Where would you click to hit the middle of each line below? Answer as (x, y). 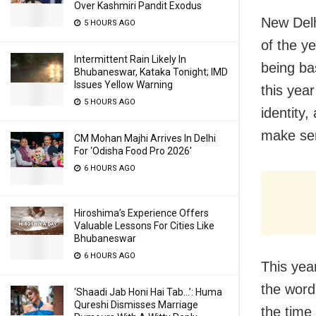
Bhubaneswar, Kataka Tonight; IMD (151, 72)
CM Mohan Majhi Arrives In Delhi (145, 138)
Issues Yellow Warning (123, 85)
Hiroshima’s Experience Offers (141, 213)
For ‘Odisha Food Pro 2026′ (133, 151)
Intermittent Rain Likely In (130, 59)
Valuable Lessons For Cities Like (144, 226)
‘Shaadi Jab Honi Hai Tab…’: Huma (148, 292)
